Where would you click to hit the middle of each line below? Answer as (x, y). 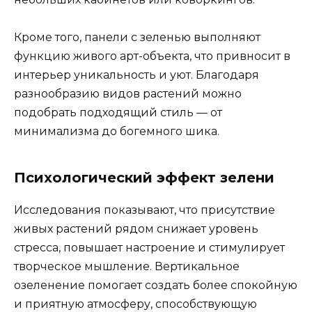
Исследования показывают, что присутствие (145, 210)
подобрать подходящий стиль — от (118, 113)
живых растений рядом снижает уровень (136, 229)
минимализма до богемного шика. (117, 132)
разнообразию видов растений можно (128, 94)
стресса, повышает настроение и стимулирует (149, 248)
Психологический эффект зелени (144, 178)
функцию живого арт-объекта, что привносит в (152, 56)
